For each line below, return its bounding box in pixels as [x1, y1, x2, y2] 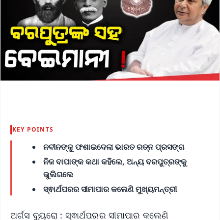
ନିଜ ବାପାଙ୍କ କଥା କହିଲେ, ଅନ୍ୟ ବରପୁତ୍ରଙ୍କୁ [43, 156, 187, 167]
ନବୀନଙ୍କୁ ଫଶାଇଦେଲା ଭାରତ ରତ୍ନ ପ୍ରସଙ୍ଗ [43, 141, 184, 152]
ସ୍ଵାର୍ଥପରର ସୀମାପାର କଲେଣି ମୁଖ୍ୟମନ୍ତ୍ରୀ [43, 183, 177, 194]
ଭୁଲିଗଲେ [43, 168, 73, 180]
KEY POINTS [12, 125, 54, 134]
